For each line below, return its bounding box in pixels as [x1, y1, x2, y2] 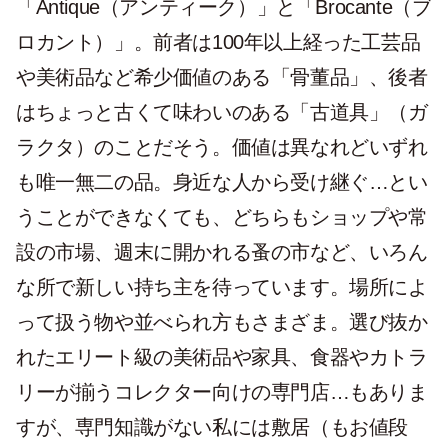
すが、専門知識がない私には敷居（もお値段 [16, 416, 409, 438]
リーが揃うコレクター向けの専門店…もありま [16, 381, 428, 403]
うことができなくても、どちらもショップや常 [16, 206, 428, 228]
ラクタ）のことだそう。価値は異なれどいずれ [16, 136, 428, 158]
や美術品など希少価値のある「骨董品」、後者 [16, 66, 428, 88]
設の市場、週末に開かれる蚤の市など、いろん [16, 241, 428, 263]
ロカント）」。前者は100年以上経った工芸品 [16, 31, 421, 53]
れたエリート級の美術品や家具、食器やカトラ [16, 346, 428, 368]
